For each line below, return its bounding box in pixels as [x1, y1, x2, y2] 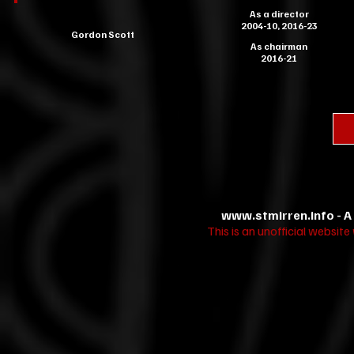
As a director [249, 8, 309, 20]
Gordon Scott [70, 28, 134, 40]
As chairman [250, 40, 307, 52]
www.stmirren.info [221, 207, 334, 223]
